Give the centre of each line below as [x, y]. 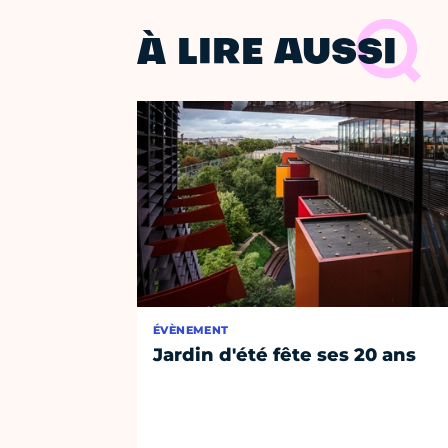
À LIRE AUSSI [267, 55]
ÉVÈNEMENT [191, 330]
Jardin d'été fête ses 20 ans [285, 355]
